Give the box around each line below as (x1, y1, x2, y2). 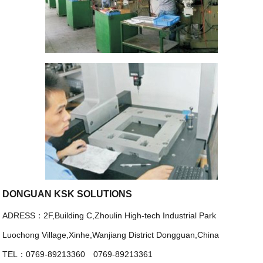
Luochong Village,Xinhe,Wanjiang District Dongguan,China (2, 230, 220, 240)
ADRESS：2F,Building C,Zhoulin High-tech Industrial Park (2, 210, 217, 220)
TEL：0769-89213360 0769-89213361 (2, 249, 153, 259)
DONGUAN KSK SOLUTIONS (2, 188, 133, 199)
